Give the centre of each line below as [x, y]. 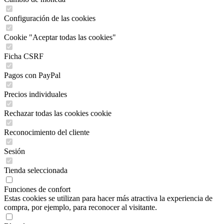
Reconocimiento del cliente [47, 132]
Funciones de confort [37, 189]
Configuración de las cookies [50, 18]
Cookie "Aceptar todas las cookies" [60, 37]
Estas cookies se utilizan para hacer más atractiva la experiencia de [108, 198]
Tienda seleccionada [36, 170]
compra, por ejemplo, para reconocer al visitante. [80, 207]
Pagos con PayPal [32, 75]
